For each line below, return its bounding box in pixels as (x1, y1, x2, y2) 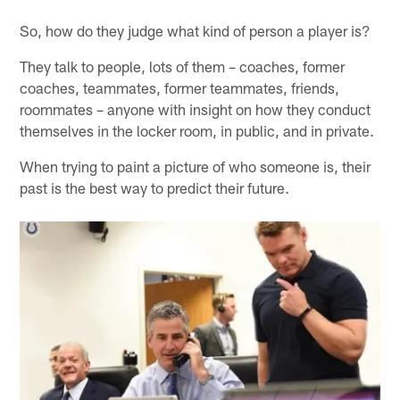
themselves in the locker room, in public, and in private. (20, 121, 375, 139)
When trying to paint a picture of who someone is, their (20, 156, 371, 175)
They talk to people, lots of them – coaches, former (20, 56, 346, 75)
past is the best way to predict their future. (20, 178, 290, 196)
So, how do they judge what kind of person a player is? (20, 21, 371, 39)
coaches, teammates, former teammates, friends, (20, 78, 340, 96)
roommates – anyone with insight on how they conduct (20, 99, 371, 118)
